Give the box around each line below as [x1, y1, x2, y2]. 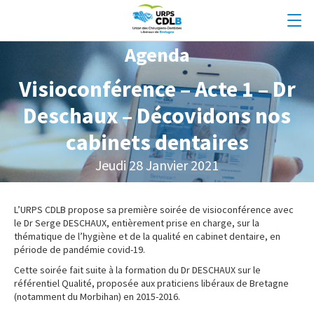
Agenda [124, 42, 190, 68]
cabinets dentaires [65, 128, 249, 157]
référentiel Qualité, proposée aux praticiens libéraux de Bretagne [14, 277, 289, 290]
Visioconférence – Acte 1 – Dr [18, 75, 296, 104]
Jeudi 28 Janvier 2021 [95, 156, 219, 175]
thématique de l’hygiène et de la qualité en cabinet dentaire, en [14, 230, 280, 243]
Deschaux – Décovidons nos [23, 102, 291, 130]
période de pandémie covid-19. [14, 243, 145, 257]
